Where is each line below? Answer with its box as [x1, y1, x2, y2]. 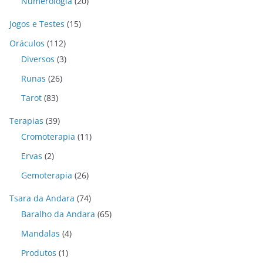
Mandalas [21, 228, 60, 239]
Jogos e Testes [9, 18, 65, 29]
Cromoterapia [21, 131, 75, 142]
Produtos [21, 247, 56, 258]
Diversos [21, 53, 55, 65]
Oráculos [9, 38, 45, 49]
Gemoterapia [21, 170, 72, 181]
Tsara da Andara [9, 193, 75, 204]
